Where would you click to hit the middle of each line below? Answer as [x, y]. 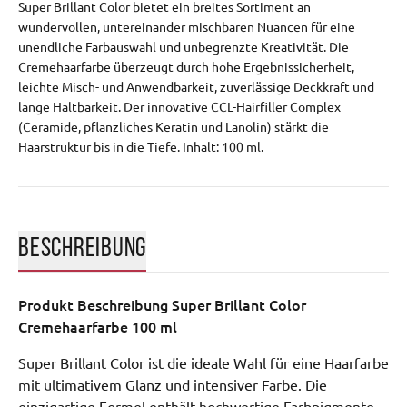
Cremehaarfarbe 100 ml [98, 327]
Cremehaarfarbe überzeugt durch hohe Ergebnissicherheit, [186, 68]
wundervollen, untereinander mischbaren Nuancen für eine [187, 28]
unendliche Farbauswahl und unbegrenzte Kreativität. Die [184, 48]
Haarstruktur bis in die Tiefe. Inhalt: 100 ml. [141, 148]
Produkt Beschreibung [95, 305]
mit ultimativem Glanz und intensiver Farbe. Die [173, 386]
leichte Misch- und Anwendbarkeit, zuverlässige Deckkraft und [196, 88]
